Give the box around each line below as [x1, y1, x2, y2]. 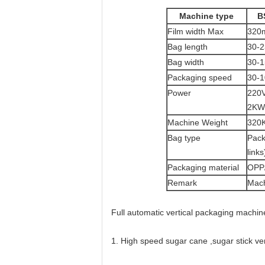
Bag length [167, 42, 208, 51]
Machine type [179, 11, 234, 21]
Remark [167, 178, 197, 188]
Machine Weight [167, 118, 228, 127]
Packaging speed [167, 73, 232, 82]
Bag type [167, 133, 201, 143]
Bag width [167, 57, 204, 67]
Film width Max [167, 27, 224, 36]
